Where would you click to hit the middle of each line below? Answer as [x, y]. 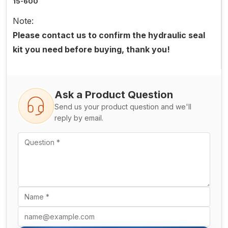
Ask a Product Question [114, 95]
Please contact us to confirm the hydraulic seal [109, 35]
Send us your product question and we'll [123, 107]
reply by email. [79, 118]
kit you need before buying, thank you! [91, 50]
